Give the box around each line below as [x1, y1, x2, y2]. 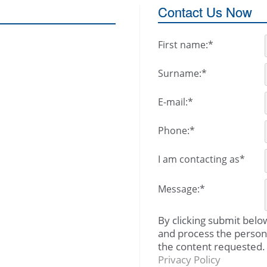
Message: [157, 182, 200, 196]
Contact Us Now [157, 2, 252, 21]
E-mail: [157, 95, 188, 109]
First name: [157, 38, 208, 52]
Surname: [157, 67, 201, 80]
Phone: [157, 124, 190, 138]
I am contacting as [157, 153, 240, 166]
